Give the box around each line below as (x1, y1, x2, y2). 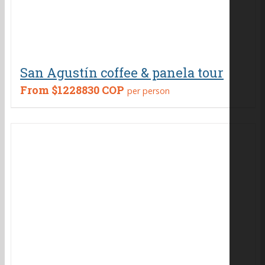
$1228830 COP (51, 83, 124, 97)
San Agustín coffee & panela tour (20, 64, 224, 81)
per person (127, 85, 170, 96)
